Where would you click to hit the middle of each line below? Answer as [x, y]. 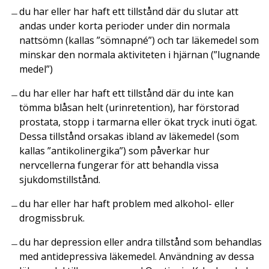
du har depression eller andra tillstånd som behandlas [141, 242]
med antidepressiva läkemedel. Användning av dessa [137, 256]
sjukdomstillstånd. [60, 179]
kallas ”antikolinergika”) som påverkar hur [114, 150]
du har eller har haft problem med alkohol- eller [127, 203]
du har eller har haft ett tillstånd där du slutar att [129, 11]
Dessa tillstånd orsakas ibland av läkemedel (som [129, 136]
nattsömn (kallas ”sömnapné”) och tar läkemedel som [139, 40]
